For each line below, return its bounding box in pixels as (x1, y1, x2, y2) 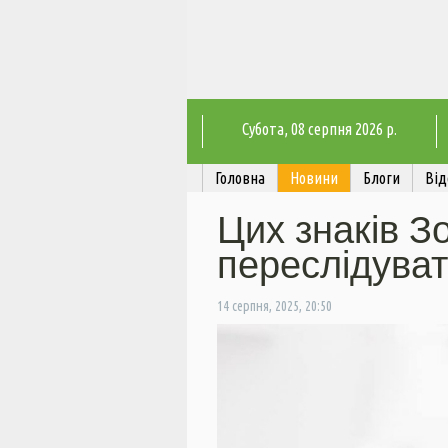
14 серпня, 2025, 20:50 (217, 298, 332, 315)
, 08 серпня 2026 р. (284, 120, 397, 139)
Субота (242, 120, 284, 139)
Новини (290, 169, 338, 188)
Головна (215, 169, 265, 188)
